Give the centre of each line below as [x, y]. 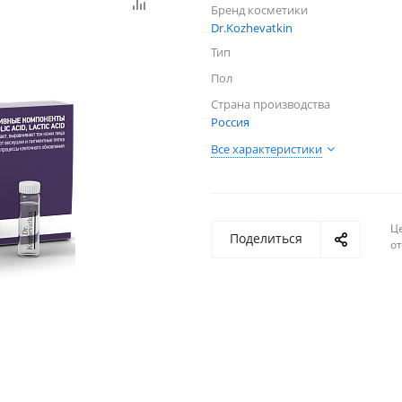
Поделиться [266, 239]
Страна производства [271, 105]
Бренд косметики [259, 10]
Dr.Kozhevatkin [252, 28]
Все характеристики [267, 149]
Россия [230, 122]
